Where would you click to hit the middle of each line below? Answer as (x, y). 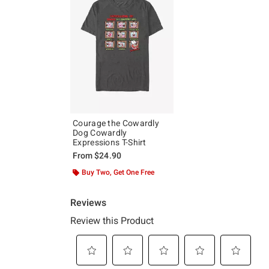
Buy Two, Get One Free (118, 172)
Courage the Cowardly (116, 123)
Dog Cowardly (100, 132)
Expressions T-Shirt (110, 142)
